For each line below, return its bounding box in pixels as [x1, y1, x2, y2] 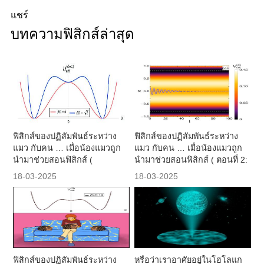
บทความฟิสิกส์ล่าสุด [10, 25, 134, 42]
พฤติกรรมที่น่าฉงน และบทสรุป [13, 166, 125, 176]
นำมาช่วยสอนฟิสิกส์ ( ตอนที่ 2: [134, 154, 248, 164]
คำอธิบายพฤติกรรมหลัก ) [134, 166, 228, 176]
